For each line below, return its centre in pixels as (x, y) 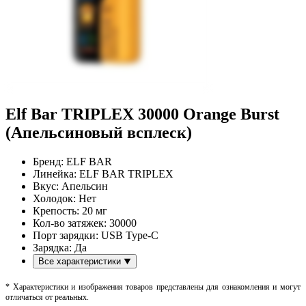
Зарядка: (54, 247)
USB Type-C (130, 235)
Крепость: (57, 210)
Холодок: (56, 198)
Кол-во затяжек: (71, 223)
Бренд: (50, 161)
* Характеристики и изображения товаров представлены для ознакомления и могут (153, 287)
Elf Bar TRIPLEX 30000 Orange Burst (142, 114)
